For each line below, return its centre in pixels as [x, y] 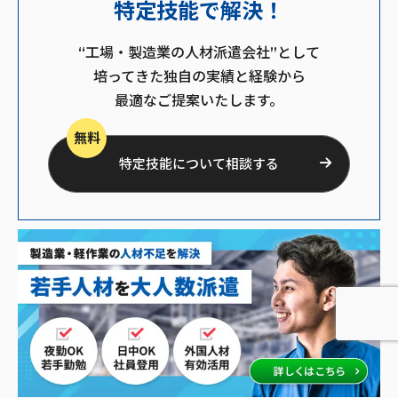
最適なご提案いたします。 [199, 100]
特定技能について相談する [199, 163]
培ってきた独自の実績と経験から [199, 76]
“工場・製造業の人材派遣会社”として [199, 52]
